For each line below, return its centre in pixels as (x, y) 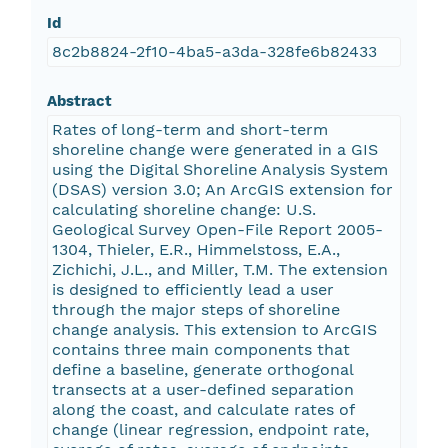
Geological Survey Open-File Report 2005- (217, 230)
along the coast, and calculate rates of (203, 410)
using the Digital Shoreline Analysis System (219, 170)
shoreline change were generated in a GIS (214, 150)
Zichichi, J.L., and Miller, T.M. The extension (219, 270)
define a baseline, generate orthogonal (202, 370)
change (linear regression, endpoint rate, (210, 430)
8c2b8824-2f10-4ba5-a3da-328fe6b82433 (214, 52)
